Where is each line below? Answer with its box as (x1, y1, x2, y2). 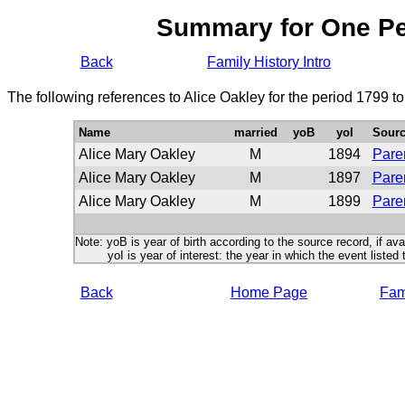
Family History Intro (207, 54, 331, 70)
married (233, 126, 278, 139)
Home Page (231, 285, 307, 300)
